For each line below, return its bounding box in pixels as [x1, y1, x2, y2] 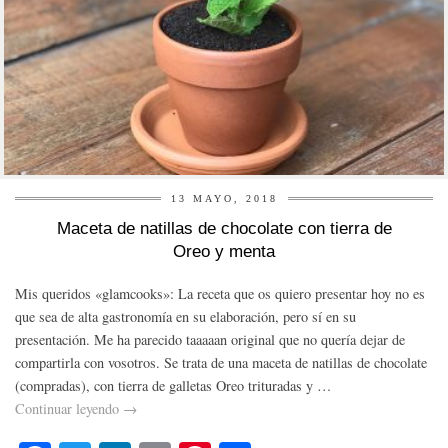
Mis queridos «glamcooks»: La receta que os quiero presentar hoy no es [15, 284, 425, 304]
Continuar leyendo [15, 399, 123, 419]
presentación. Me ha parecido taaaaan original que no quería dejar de [15, 330, 405, 350]
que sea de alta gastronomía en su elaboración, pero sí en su [15, 307, 356, 327]
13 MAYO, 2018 [170, 193, 278, 205]
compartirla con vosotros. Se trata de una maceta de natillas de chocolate [15, 353, 427, 373]
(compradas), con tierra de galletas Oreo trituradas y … [15, 376, 331, 396]
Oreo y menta [173, 242, 275, 262]
